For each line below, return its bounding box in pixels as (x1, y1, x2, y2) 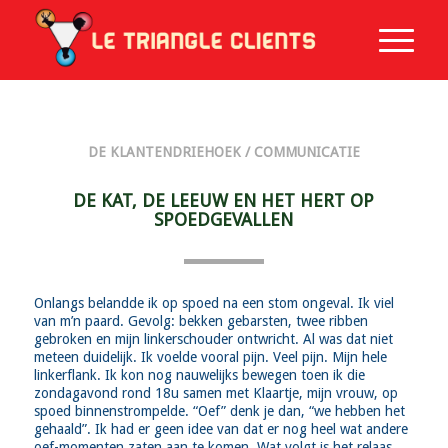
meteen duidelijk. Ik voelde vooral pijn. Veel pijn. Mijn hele (33, 348, 387, 365)
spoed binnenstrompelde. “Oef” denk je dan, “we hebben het (33, 402, 405, 419)
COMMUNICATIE (253, 143, 360, 160)
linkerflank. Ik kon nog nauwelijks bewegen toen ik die (33, 366, 365, 383)
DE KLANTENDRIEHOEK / (87, 143, 254, 160)
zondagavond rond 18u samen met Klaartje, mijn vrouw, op (33, 384, 398, 401)
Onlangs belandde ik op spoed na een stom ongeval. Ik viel (33, 294, 394, 311)
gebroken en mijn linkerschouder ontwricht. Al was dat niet (33, 330, 393, 347)
